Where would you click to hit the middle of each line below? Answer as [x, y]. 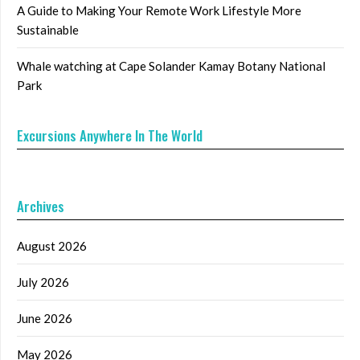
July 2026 [43, 282]
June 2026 [45, 319]
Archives [41, 207]
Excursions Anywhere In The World [110, 136]
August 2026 [52, 246]
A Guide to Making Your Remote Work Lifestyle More [159, 11]
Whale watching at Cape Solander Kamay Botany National [171, 66]
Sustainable [48, 30]
